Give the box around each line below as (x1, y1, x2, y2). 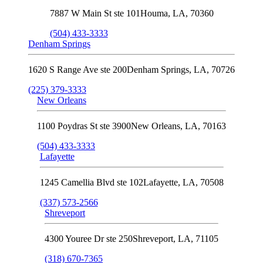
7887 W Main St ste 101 (49, 8, 140, 18)
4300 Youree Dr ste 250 (45, 233, 133, 244)
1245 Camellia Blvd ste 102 (39, 177, 143, 187)
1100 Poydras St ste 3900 (37, 120, 131, 131)
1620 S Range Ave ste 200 (28, 64, 127, 75)
